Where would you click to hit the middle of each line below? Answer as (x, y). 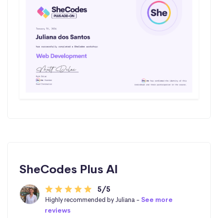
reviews (57, 211)
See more (157, 200)
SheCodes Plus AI (69, 170)
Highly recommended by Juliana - (93, 200)
